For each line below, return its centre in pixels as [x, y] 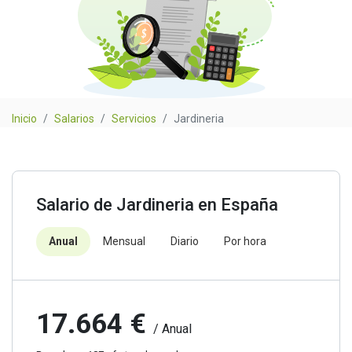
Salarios [74, 118]
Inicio [24, 118]
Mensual [124, 241]
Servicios [134, 118]
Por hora [245, 241]
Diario [185, 241]
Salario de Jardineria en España [157, 204]
